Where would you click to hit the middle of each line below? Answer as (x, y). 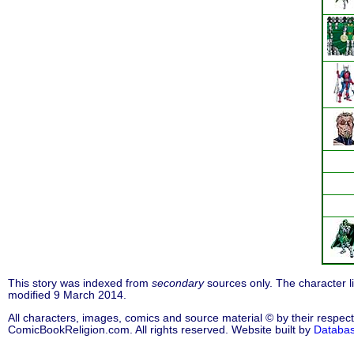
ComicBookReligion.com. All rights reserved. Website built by (161, 330)
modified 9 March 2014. (67, 295)
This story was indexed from (80, 283)
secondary (178, 283)
